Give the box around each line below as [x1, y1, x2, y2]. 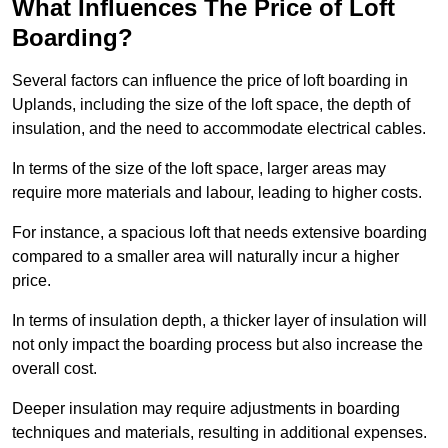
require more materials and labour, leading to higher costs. [12, 184, 422, 202]
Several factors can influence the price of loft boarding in [12, 72, 408, 90]
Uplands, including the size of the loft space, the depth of [12, 96, 410, 114]
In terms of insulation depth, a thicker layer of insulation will [12, 312, 427, 330]
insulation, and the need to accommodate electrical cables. [12, 120, 426, 138]
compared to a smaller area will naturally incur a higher [12, 248, 399, 266]
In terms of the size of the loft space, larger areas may [12, 160, 386, 178]
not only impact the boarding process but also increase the [12, 336, 423, 354]
